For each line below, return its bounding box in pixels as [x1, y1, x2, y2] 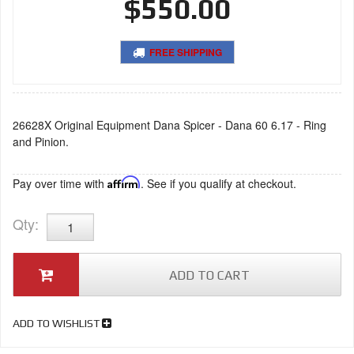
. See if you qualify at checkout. [141, 175, 296, 191]
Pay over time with [13, 175, 107, 191]
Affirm [107, 175, 141, 189]
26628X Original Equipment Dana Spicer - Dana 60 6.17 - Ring [13, 117, 326, 133]
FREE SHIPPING [146, 45, 222, 59]
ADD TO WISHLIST [13, 317, 102, 330]
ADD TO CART [169, 268, 250, 283]
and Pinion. [13, 134, 69, 149]
